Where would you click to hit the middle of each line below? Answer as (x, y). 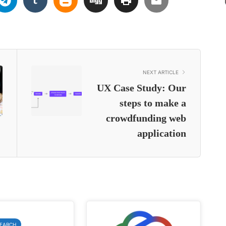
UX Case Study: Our (141, 88)
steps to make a (153, 103)
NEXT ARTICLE (160, 72)
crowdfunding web (146, 118)
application (161, 133)
